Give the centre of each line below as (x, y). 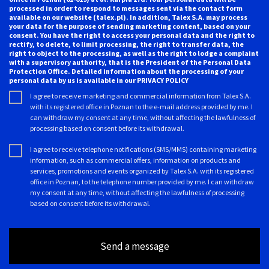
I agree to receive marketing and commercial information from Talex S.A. (141, 95)
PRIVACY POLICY (163, 80)
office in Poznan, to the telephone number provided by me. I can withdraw (142, 181)
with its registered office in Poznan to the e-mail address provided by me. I (141, 106)
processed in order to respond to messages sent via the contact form (126, 8)
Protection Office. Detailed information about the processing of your (126, 71)
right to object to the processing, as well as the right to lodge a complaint (134, 53)
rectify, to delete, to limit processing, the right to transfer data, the (126, 44)
